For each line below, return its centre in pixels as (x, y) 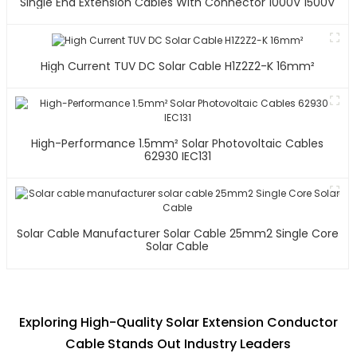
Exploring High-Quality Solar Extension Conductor (178, 322)
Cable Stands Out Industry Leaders (178, 343)
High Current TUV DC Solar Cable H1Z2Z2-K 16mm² (177, 66)
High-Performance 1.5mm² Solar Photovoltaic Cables (178, 143)
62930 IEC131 (177, 156)
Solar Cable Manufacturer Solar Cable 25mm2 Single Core (177, 233)
